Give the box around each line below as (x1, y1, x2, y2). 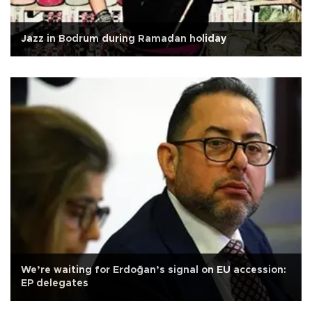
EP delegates (21, 278, 88, 288)
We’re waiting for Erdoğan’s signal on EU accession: (21, 265, 286, 275)
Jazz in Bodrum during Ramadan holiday (21, 33, 226, 44)
